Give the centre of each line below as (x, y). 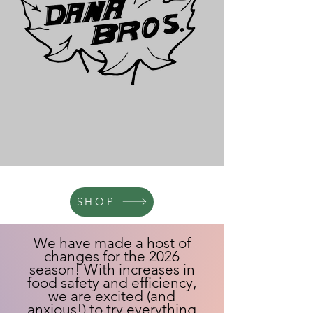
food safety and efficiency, (112, 282)
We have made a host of (112, 242)
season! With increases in (112, 269)
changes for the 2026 (112, 256)
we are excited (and (112, 296)
